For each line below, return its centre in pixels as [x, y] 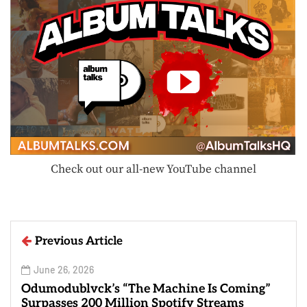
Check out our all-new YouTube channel [153, 170]
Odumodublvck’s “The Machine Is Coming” [146, 289]
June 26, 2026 [64, 270]
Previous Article [79, 242]
